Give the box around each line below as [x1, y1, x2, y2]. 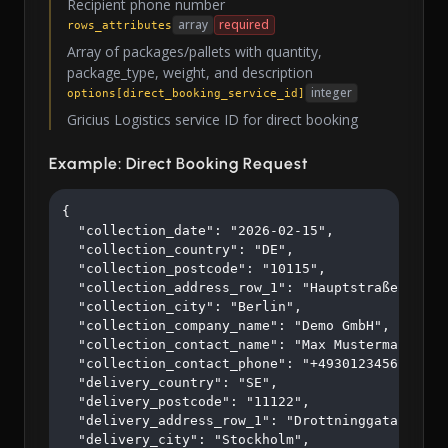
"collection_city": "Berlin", [62, 299, 302, 315]
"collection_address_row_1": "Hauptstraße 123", [62, 280, 446, 296]
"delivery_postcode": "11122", [62, 394, 310, 410]
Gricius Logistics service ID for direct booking [67, 110, 358, 130]
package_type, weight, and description [67, 63, 313, 83]
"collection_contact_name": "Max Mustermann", [62, 337, 430, 353]
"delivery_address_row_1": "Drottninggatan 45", [62, 413, 446, 429]
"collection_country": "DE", [62, 242, 294, 258]
